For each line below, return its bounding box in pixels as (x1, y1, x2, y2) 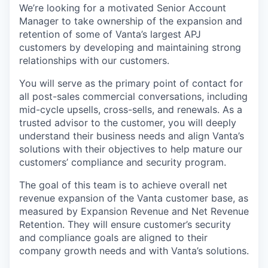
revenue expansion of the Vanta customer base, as (19, 192, 248, 205)
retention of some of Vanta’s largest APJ (19, 28, 201, 41)
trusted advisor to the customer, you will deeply (19, 117, 236, 129)
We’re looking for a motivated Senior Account (19, 2, 226, 14)
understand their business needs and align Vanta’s (19, 130, 244, 142)
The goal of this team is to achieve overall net (19, 179, 227, 191)
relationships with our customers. (19, 54, 169, 67)
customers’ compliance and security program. (19, 156, 226, 169)
